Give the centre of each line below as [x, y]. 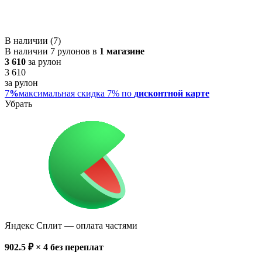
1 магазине [122, 51]
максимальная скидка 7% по [76, 93]
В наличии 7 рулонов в [52, 51]
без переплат [77, 247]
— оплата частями [100, 225]
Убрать [18, 104]
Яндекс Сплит [33, 225]
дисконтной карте [172, 93]
